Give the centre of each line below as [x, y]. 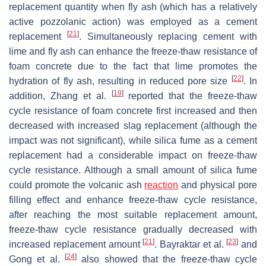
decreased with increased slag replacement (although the [133, 125]
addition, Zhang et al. [60, 96]
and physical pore [218, 185]
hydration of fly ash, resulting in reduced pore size [120, 81]
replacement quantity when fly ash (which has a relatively [133, 7]
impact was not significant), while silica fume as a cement [133, 140]
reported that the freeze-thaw [190, 96]
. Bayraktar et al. [191, 244]
